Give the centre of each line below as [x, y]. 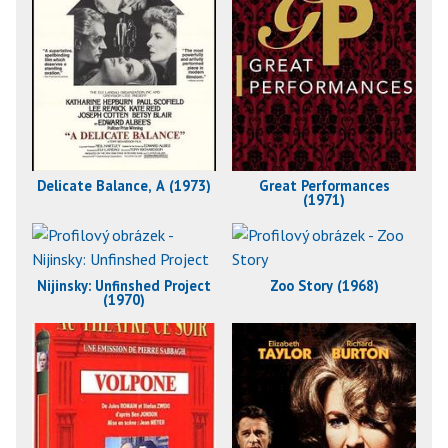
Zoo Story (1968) [324, 285]
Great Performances [324, 185]
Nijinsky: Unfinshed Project [124, 285]
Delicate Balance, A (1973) [124, 185]
